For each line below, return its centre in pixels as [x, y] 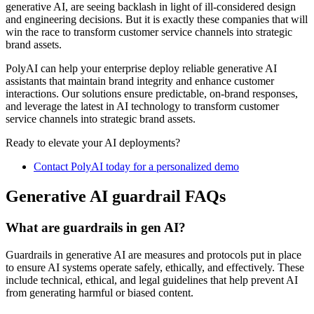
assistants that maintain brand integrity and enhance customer [140, 81]
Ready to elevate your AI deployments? [93, 143]
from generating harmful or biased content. [100, 292]
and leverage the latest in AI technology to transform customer [142, 107]
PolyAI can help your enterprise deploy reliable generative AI [141, 69]
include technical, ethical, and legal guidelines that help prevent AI [152, 280]
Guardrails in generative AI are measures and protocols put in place [153, 254]
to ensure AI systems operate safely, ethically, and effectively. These [155, 267]
